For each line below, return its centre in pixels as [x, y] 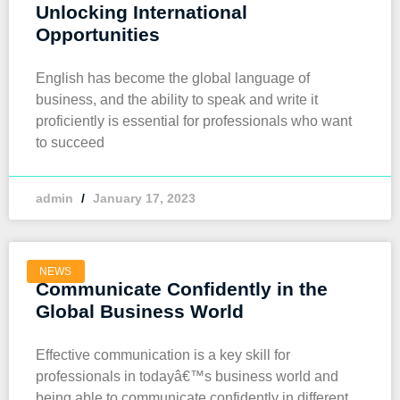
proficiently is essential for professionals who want [194, 121]
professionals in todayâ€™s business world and [187, 376]
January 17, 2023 [142, 198]
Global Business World [140, 311]
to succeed [70, 142]
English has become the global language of [173, 78]
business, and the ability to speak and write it [177, 100]
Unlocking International [142, 12]
